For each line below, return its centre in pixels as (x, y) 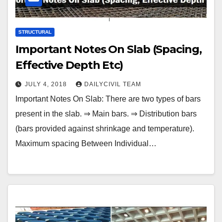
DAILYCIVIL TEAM (113, 84)
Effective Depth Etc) (69, 65)
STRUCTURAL (35, 32)
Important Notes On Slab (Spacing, (109, 50)
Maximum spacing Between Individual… (86, 144)
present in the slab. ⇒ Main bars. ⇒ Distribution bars (106, 114)
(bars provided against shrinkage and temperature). (105, 129)
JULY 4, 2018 (47, 84)
